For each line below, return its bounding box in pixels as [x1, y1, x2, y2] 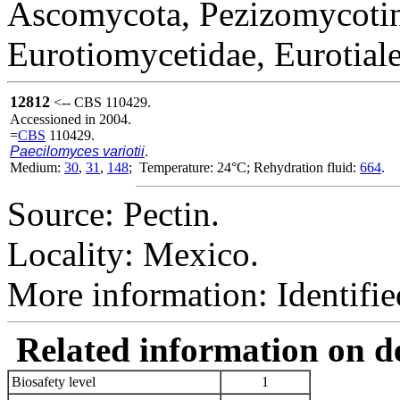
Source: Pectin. [7, 194, 220, 233]
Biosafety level [12, 373, 96, 389]
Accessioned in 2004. [10, 111, 131, 127]
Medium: [10, 159, 64, 175]
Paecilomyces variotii [10, 143, 145, 159]
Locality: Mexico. [7, 234, 259, 273]
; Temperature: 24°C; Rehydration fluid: [129, 159, 360, 175]
